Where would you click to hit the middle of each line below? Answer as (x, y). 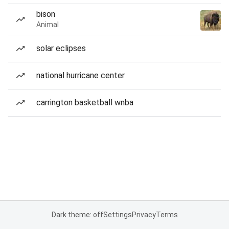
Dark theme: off (77, 215)
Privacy (144, 215)
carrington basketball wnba (85, 102)
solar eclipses (61, 48)
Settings (117, 215)
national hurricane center (81, 75)
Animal (48, 25)
